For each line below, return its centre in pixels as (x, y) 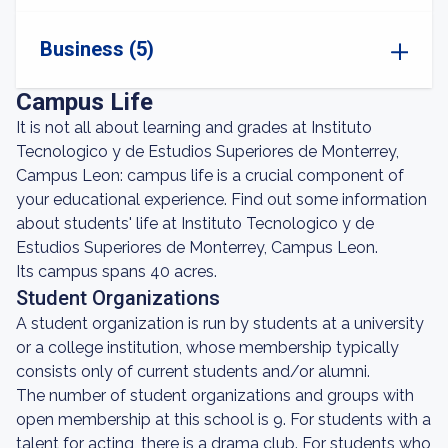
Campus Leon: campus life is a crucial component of (210, 175)
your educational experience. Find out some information (221, 199)
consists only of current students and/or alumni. (193, 371)
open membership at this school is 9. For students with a (223, 419)
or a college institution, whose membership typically (207, 347)
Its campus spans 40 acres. (116, 271)
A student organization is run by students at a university (220, 323)
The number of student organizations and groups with (215, 395)
